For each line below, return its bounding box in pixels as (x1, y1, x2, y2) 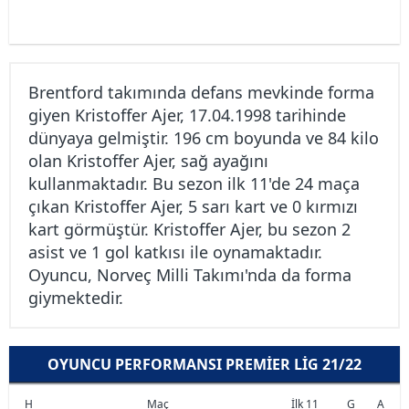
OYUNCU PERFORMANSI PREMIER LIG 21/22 (47, 353, 362, 374)
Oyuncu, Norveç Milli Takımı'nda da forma (28, 264, 351, 286)
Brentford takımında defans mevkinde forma (28, 81, 374, 103)
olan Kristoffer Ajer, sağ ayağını (28, 150, 268, 172)
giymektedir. (28, 287, 123, 309)
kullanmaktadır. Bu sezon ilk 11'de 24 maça (28, 173, 360, 194)
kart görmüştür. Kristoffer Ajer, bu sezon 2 (28, 218, 351, 240)
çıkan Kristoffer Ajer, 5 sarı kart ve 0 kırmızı (28, 195, 358, 217)
